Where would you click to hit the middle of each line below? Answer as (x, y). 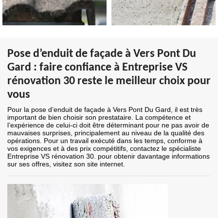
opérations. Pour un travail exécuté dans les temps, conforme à (105, 141)
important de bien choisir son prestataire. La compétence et (99, 118)
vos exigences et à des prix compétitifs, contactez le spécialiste (104, 149)
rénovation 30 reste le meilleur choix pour (109, 82)
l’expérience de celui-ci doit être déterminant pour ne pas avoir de (108, 125)
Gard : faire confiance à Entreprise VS (97, 68)
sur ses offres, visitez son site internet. (66, 164)
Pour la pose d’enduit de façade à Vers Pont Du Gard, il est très (105, 110)
